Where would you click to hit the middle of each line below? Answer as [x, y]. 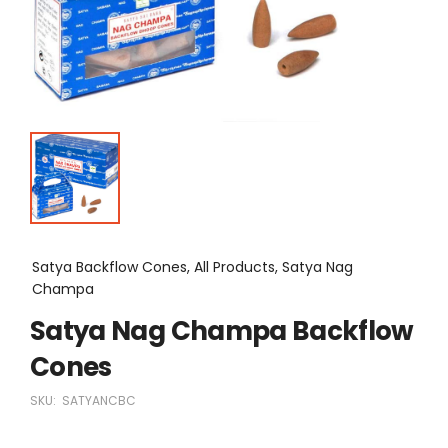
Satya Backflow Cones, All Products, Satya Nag [192, 266]
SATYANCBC [99, 400]
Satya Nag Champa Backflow [222, 330]
